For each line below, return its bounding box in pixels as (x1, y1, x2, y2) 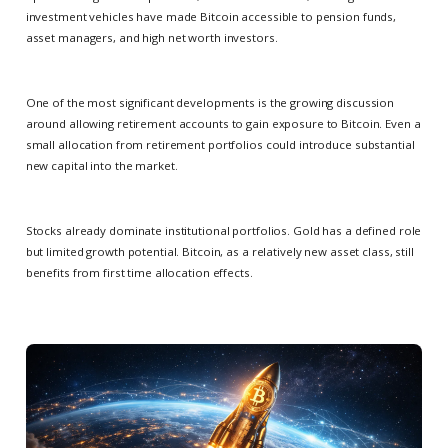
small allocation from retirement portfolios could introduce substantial (25, 136, 415, 152)
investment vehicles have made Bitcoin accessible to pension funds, (25, 8, 397, 24)
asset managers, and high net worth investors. (25, 29, 278, 45)
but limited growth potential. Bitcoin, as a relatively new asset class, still (25, 243, 414, 259)
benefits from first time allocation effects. (25, 264, 253, 280)
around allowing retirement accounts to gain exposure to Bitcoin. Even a (25, 115, 421, 131)
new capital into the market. (25, 157, 178, 173)
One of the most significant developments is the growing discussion (25, 94, 395, 110)
